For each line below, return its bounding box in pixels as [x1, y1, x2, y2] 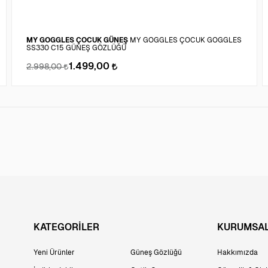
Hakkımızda [217, 248, 258, 257]
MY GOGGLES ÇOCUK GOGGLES [130, 35, 242, 44]
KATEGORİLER [33, 221, 99, 233]
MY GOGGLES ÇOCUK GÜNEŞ [26, 35, 128, 44]
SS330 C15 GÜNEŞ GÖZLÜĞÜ [26, 43, 126, 52]
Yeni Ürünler [33, 248, 75, 257]
